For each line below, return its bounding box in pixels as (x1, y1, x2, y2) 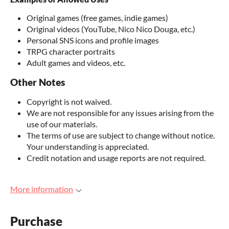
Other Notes (10, 77, 65, 88)
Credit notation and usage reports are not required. (27, 153, 205, 163)
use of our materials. (27, 119, 97, 129)
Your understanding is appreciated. (27, 142, 149, 152)
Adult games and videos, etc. (27, 58, 125, 68)
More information (10, 184, 73, 194)
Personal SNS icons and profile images (27, 35, 159, 45)
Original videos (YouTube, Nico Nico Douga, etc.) (27, 24, 195, 34)
